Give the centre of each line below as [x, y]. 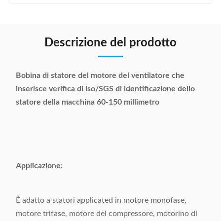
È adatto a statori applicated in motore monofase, [101, 200]
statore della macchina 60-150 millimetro [88, 102]
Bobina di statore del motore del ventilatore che [100, 75]
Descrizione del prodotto [110, 43]
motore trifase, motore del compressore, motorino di [107, 214]
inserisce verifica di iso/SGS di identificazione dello [105, 89]
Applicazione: [39, 166]
